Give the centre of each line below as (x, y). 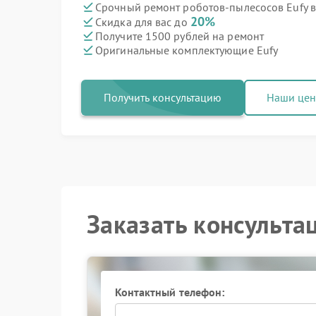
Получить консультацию (163, 97)
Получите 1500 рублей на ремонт (180, 36)
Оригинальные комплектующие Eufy (187, 50)
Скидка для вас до (143, 22)
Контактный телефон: (170, 292)
